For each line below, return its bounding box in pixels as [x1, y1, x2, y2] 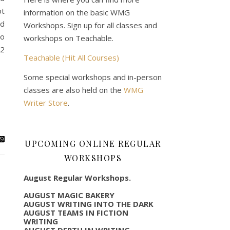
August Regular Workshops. [24, 172, 131, 183]
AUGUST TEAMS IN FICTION [24, 207, 128, 218]
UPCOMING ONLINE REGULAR [25, 138, 161, 149]
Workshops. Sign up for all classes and [24, 20, 157, 30]
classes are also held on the [24, 84, 124, 95]
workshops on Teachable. [24, 32, 113, 43]
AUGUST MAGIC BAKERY [24, 189, 114, 200]
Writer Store [24, 97, 68, 108]
